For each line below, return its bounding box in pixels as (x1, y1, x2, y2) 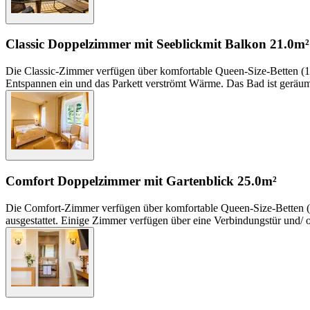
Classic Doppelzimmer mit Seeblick (6, 37, 203, 52)
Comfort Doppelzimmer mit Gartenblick (6, 173, 234, 188)
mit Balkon (203, 37, 266, 52)
